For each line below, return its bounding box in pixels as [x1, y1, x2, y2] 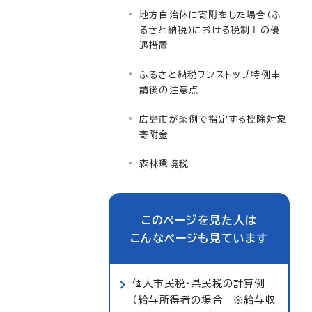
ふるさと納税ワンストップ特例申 [139, 70, 281, 79]
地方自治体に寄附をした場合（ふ [139, 10, 281, 19]
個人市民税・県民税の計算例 [132, 278, 265, 288]
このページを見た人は [141, 214, 258, 226]
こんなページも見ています [130, 233, 268, 244]
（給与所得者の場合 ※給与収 [132, 295, 276, 305]
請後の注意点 [139, 86, 199, 95]
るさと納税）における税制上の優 [139, 26, 280, 35]
